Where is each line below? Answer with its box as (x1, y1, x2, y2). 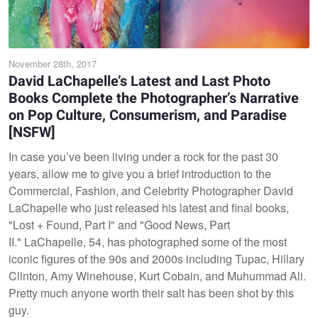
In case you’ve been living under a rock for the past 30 (9, 148, 278, 165)
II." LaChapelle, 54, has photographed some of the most (9, 233, 287, 250)
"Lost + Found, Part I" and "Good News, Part (9, 216, 230, 233)
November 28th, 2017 (9, 56, 97, 70)
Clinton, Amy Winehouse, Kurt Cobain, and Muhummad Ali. (9, 267, 306, 284)
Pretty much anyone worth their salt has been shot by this (9, 284, 294, 301)
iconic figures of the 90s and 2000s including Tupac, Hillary (9, 250, 305, 267)
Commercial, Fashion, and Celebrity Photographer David (9, 182, 293, 199)
